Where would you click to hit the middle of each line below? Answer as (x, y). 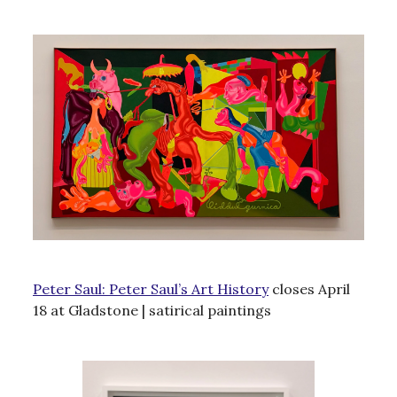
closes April (309, 289)
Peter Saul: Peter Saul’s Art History (151, 289)
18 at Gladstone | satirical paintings (152, 311)
